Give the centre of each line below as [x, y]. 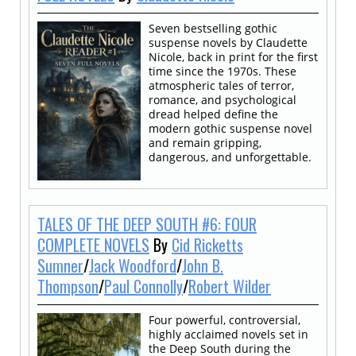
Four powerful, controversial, [224, 319]
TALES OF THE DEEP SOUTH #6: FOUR [147, 224]
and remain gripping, [205, 142]
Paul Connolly [143, 286]
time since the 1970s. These [222, 71]
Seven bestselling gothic [213, 28]
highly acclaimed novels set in [228, 334]
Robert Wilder [230, 286]
